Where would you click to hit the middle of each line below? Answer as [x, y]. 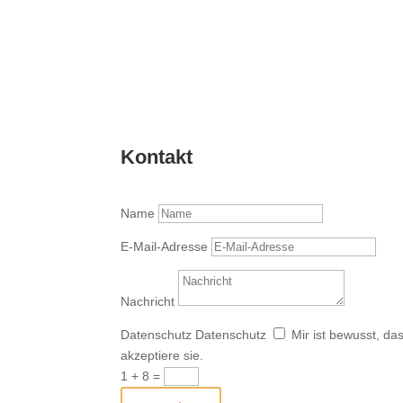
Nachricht [148, 301]
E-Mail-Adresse [165, 246]
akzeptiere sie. [162, 355]
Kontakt [157, 157]
